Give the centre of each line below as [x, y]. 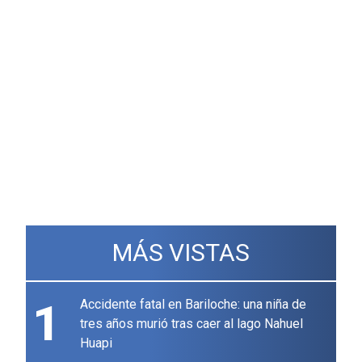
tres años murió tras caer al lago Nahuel [192, 324]
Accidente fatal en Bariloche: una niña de [193, 305]
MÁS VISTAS [181, 253]
